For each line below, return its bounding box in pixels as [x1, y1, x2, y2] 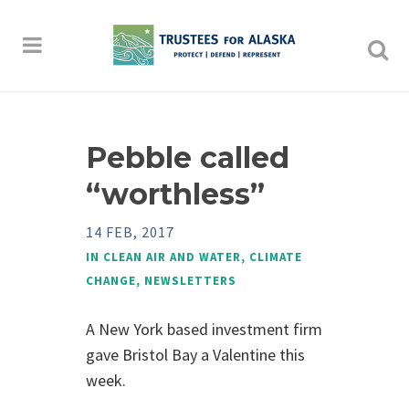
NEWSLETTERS [144, 273, 236, 288]
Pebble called [86, 140, 289, 175]
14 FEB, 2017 [86, 223, 174, 241]
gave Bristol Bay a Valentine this [86, 344, 305, 365]
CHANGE [86, 273, 136, 288]
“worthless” [86, 176, 265, 212]
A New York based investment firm [86, 319, 322, 340]
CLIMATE [249, 249, 302, 265]
